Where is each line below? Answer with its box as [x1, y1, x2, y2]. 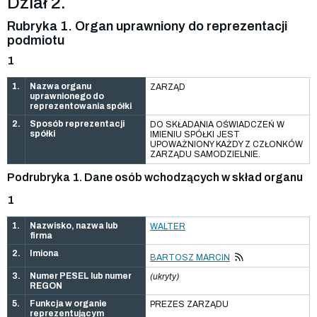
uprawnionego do [30, 91, 104, 101]
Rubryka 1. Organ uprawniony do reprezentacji [7, 18, 287, 33]
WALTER [150, 221, 185, 231]
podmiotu [7, 33, 64, 47]
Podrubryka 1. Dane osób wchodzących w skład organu [7, 171, 303, 183]
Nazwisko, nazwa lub [30, 220, 118, 231]
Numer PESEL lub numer [30, 270, 132, 281]
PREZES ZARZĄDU [150, 299, 229, 309]
